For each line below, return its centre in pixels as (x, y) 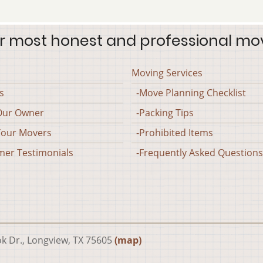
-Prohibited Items (172, 133)
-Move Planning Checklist (189, 93)
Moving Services (167, 73)
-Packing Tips (163, 113)
